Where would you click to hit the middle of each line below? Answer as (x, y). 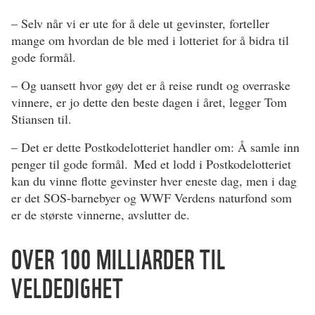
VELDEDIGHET (67, 289)
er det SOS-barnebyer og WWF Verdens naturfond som (152, 198)
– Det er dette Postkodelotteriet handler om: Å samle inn (155, 147)
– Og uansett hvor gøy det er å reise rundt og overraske (151, 85)
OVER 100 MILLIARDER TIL (118, 260)
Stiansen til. (41, 119)
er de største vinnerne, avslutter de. (101, 215)
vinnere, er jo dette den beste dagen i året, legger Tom (149, 102)
